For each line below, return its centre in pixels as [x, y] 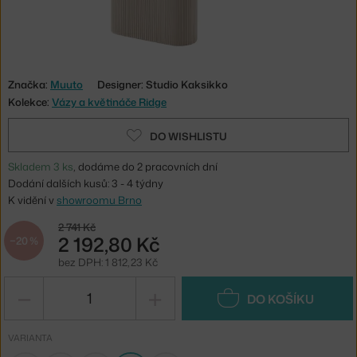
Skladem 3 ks [41, 166]
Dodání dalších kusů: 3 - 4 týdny [86, 183]
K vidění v [32, 200]
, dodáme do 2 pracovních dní [145, 166]
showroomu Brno [99, 200]
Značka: [29, 84]
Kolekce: [30, 102]
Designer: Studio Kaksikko [163, 84]
